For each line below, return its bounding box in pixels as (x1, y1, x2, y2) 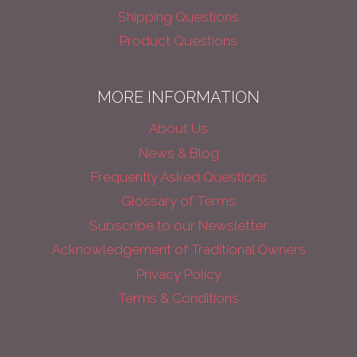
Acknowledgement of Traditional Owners (51, 241, 306, 258)
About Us (149, 120, 208, 137)
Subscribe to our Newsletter (89, 218, 268, 234)
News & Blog (138, 145, 219, 162)
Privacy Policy (135, 265, 222, 282)
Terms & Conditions (118, 290, 239, 307)
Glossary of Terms (121, 193, 236, 210)
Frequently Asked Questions (90, 169, 267, 186)
